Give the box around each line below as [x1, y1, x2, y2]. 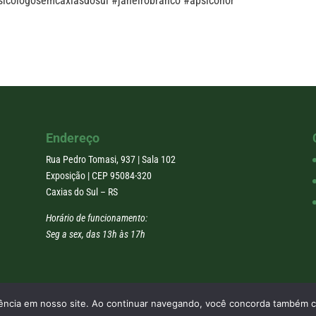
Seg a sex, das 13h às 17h [45, 228, 145, 240]
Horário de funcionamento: [45, 212, 147, 224]
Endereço [45, 130, 99, 145]
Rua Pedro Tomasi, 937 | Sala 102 [45, 153, 176, 165]
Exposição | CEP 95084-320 [45, 169, 152, 181]
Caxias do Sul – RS [45, 186, 118, 197]
